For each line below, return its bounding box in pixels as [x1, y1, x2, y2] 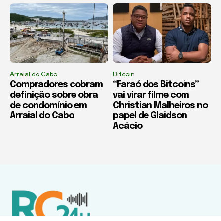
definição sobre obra [10, 90, 98, 100]
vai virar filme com [113, 90, 189, 100]
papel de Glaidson [113, 111, 187, 120]
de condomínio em [10, 101, 87, 110]
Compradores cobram [10, 80, 103, 89]
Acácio [113, 121, 142, 131]
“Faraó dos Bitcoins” [113, 80, 199, 89]
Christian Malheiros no [113, 101, 208, 110]
